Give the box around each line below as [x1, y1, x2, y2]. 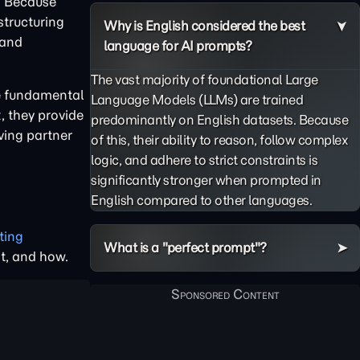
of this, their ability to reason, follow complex [91, 132, 348, 148]
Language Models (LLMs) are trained [91, 92, 303, 108]
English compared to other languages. [91, 192, 312, 208]
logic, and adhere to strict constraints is [91, 152, 317, 168]
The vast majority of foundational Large [91, 72, 318, 88]
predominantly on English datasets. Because [91, 112, 348, 128]
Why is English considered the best [104, 18, 305, 34]
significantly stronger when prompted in [91, 172, 321, 188]
